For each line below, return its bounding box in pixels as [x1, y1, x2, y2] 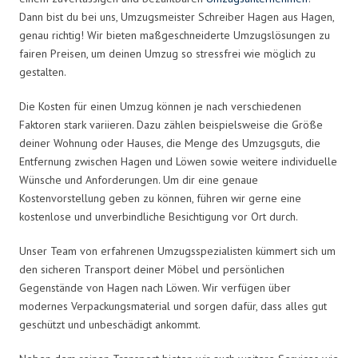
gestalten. [19, 64, 66, 79]
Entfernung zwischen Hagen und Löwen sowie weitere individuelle [19, 153, 337, 169]
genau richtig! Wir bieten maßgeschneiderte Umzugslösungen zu [19, 27, 330, 42]
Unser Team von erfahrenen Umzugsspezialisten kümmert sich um [19, 243, 336, 258]
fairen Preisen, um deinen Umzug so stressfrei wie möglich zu [19, 46, 316, 61]
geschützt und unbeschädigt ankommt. [19, 316, 201, 332]
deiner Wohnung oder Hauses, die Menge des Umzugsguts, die [19, 135, 320, 150]
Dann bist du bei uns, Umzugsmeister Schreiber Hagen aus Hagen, [19, 9, 334, 24]
